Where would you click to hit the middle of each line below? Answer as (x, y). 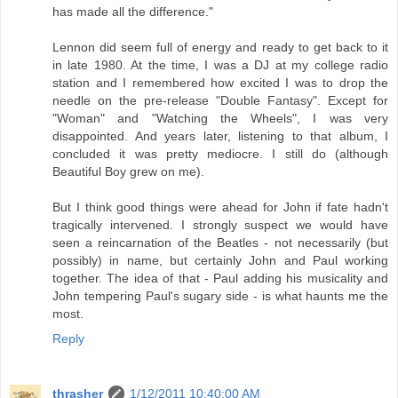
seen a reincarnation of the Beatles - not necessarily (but (220, 243)
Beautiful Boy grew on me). (128, 172)
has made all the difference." (133, 12)
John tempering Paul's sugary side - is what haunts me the (220, 296)
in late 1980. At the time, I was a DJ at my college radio (220, 65)
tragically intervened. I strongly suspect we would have (220, 225)
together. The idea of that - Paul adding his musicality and (220, 279)
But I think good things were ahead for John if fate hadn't (220, 207)
